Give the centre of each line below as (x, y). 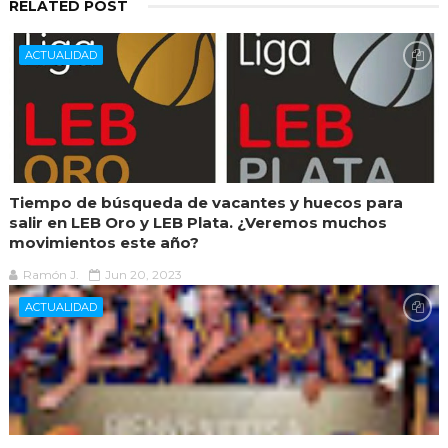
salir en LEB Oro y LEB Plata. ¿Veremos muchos (197, 222)
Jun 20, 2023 (143, 274)
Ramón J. (50, 274)
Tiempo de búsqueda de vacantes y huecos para (205, 202)
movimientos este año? (103, 242)
